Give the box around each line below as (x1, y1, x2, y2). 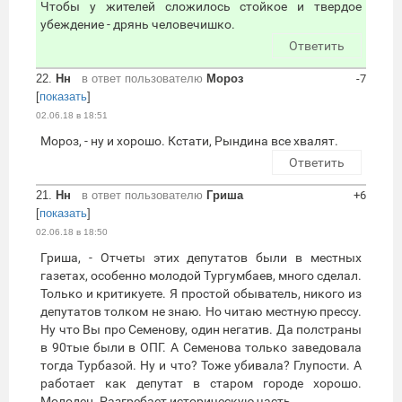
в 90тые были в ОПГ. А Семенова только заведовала (40, 340, 362, 355)
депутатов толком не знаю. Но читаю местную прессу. (40, 304, 362, 319)
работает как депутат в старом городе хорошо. (40, 376, 362, 391)
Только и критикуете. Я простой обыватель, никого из (40, 286, 362, 301)
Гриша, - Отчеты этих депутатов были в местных (40, 250, 362, 266)
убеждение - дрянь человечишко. (40, 17, 235, 32)
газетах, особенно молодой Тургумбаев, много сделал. (40, 268, 362, 284)
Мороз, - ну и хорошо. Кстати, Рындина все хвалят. (40, 134, 338, 149)
